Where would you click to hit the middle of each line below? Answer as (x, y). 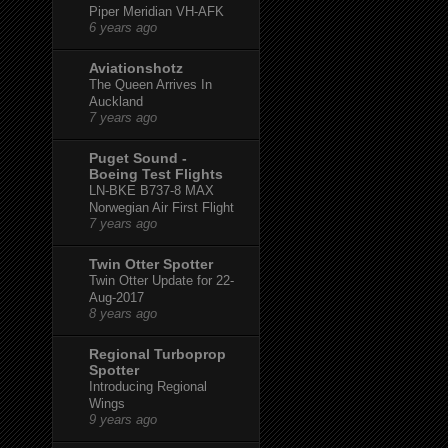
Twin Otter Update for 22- (161, 280)
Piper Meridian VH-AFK (156, 11)
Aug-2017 (116, 297)
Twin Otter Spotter (151, 263)
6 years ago (123, 27)
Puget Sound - (138, 157)
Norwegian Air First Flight (161, 207)
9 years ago (123, 419)
